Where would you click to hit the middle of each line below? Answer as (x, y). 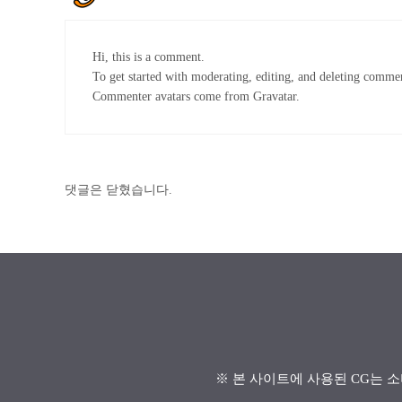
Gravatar (275, 96)
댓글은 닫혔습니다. (118, 189)
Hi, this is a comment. (149, 57)
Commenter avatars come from (173, 96)
